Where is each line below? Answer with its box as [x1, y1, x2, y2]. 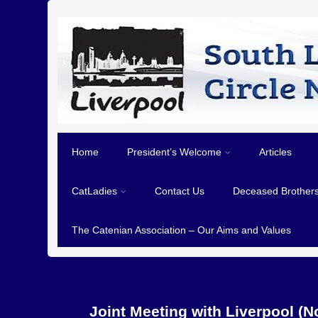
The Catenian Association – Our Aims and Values [72, 224, 292, 236]
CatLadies [72, 185, 118, 197]
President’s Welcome [127, 146, 222, 158]
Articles [259, 146, 292, 158]
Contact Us [155, 185, 205, 197]
